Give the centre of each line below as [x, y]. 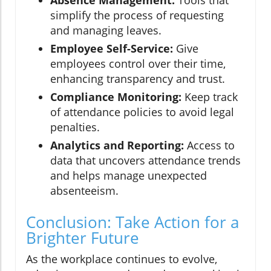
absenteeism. [84, 191]
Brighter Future [83, 238]
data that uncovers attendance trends [145, 161]
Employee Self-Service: [112, 49]
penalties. [75, 127]
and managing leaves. [106, 31]
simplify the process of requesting [137, 15]
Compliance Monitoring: [116, 97]
